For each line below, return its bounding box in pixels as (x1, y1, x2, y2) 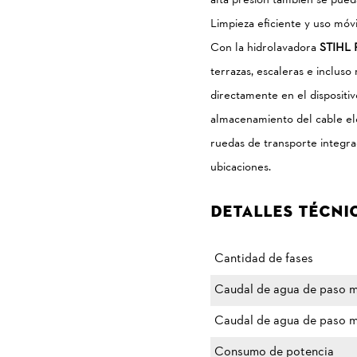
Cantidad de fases (214, 250, 313, 268)
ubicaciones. (210, 159, 271, 176)
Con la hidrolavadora (210, 40, 320, 57)
